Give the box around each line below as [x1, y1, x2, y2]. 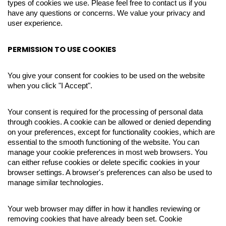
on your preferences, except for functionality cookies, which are [8, 128, 215, 136]
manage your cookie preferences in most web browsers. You [8, 148, 207, 156]
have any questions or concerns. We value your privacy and [8, 9, 205, 17]
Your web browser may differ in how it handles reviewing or [8, 205, 200, 213]
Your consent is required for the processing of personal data [8, 108, 203, 116]
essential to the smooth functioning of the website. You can [8, 138, 199, 146]
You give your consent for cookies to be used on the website [8, 72, 205, 80]
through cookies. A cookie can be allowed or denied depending [8, 118, 211, 126]
